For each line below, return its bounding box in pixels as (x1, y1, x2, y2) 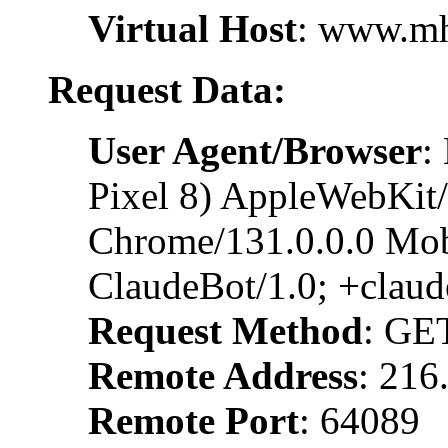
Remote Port (88, 398, 299, 442)
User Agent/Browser (88, 128, 422, 172)
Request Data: (48, 67, 286, 111)
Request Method (88, 308, 363, 352)
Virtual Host (88, 6, 297, 50)
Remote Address (88, 353, 358, 397)
